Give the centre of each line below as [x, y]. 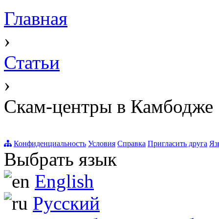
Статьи [32, 63]
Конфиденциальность [50, 144]
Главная [36, 19]
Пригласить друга [177, 144]
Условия [102, 144]
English [64, 181]
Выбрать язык [60, 159]
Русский [66, 203]
